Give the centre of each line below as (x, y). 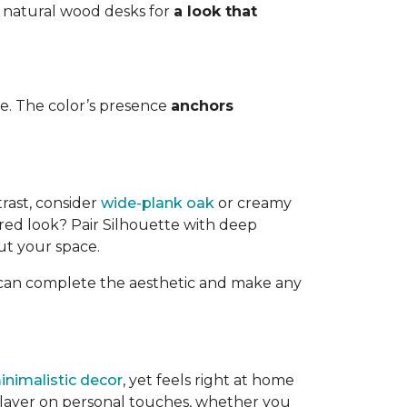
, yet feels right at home (208, 380)
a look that (215, 11)
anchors (202, 106)
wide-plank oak (158, 203)
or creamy (253, 203)
